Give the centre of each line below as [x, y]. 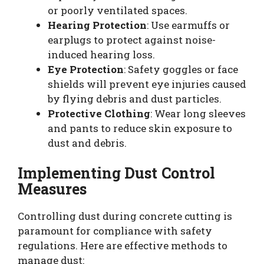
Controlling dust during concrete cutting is [125, 216]
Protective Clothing [99, 113]
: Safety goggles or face [181, 69]
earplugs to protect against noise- [132, 39]
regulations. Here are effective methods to [123, 245]
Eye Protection [86, 69]
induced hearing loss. [101, 54]
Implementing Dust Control [116, 173]
